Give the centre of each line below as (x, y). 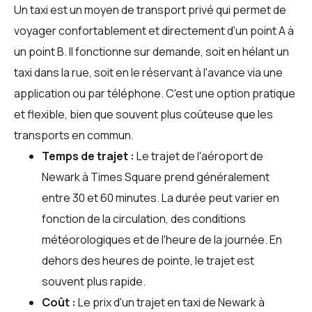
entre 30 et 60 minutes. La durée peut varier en (161, 197)
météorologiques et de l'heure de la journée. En (162, 239)
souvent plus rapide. (94, 281)
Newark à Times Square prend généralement (156, 177)
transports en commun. (74, 135)
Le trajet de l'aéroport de (199, 156)
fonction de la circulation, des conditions (144, 218)
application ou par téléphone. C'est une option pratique (155, 93)
